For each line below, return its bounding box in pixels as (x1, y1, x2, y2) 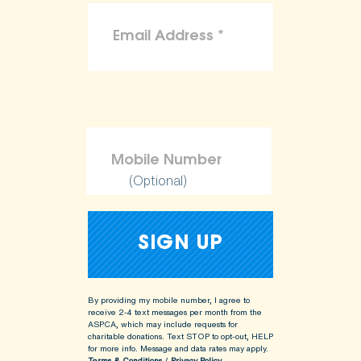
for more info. (88, 342, 138, 355)
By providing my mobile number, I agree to (88, 293, 250, 306)
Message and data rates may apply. (138, 342, 268, 355)
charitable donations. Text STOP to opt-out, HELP (88, 330, 273, 342)
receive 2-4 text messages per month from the (88, 305, 262, 318)
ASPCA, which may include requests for (88, 317, 238, 330)
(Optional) (128, 170, 187, 190)
